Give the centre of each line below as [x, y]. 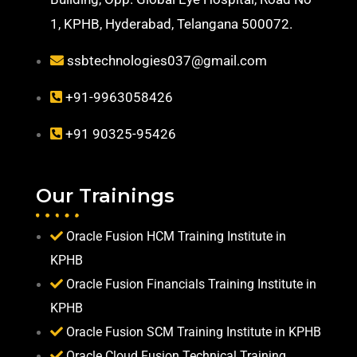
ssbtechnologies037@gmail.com [167, 60]
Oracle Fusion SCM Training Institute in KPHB [194, 331]
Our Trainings [105, 195]
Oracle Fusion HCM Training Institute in [176, 236]
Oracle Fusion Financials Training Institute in [191, 284]
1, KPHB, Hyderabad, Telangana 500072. [171, 24]
